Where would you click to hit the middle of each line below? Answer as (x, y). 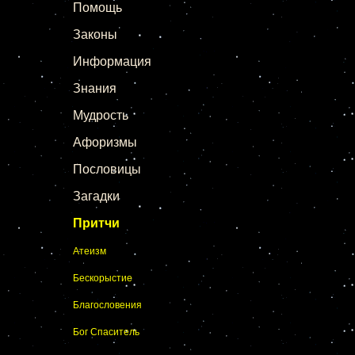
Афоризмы (105, 142)
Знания (95, 88)
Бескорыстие (103, 278)
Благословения (107, 305)
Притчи (96, 223)
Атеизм (90, 251)
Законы (95, 34)
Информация (112, 61)
